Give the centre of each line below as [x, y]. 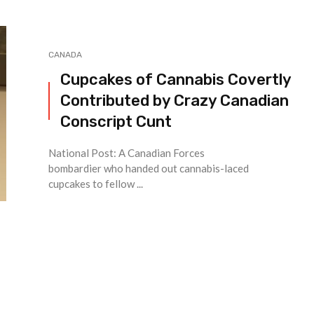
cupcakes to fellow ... [96, 184]
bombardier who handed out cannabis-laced [149, 169]
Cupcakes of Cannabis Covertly [176, 80]
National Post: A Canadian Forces [127, 153]
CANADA [65, 55]
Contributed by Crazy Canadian [175, 101]
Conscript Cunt [116, 122]
